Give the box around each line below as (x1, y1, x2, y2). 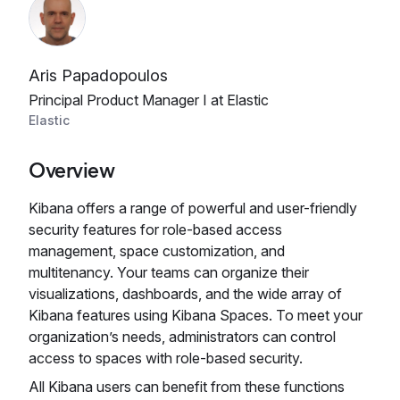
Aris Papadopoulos (29, 66, 168, 85)
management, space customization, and (29, 242, 285, 260)
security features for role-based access (29, 221, 282, 238)
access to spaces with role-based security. (29, 349, 303, 367)
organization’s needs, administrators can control (29, 328, 336, 346)
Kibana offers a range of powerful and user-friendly (29, 199, 357, 217)
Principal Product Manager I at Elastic (29, 91, 269, 109)
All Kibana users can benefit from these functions (29, 378, 345, 396)
